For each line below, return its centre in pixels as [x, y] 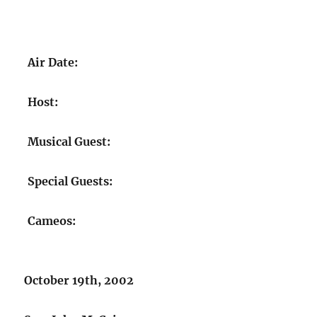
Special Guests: [70, 181]
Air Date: [53, 62]
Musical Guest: [69, 142]
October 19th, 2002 [79, 280]
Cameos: [52, 221]
